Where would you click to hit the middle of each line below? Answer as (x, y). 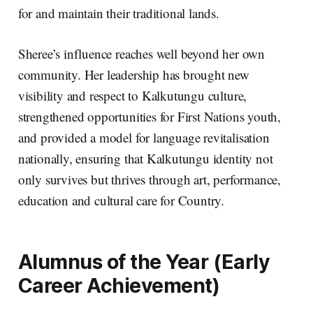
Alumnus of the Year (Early (144, 261)
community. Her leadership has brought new (133, 74)
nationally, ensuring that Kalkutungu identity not (145, 158)
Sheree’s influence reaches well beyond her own (141, 53)
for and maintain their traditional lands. (121, 13)
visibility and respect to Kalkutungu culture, (132, 95)
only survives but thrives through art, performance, (150, 179)
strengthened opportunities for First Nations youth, (150, 116)
